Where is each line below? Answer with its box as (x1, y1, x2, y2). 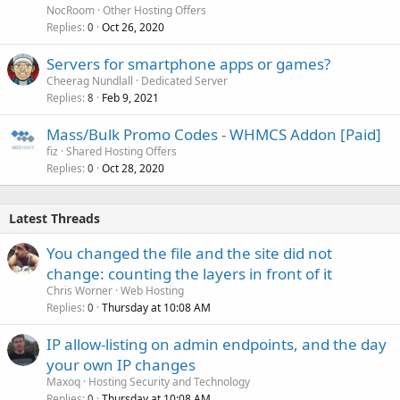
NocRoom (46, 2, 95, 18)
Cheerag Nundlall (46, 72, 133, 88)
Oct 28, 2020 (102, 160, 164, 176)
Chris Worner (46, 282, 112, 298)
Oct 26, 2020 (102, 19, 164, 35)
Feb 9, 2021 (102, 89, 159, 105)
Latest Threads (9, 209, 100, 227)
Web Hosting (121, 282, 184, 298)
